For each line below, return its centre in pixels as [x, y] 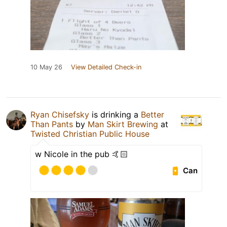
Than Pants [52, 124]
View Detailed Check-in [106, 67]
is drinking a [115, 115]
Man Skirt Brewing [123, 124]
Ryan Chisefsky [60, 115]
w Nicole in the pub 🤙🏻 [82, 154]
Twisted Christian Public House [90, 134]
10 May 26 [46, 67]
